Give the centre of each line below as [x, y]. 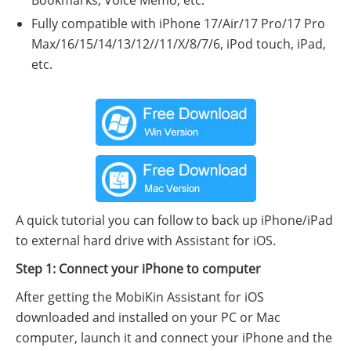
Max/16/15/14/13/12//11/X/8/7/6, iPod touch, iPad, [179, 43]
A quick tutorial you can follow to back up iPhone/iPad [174, 220]
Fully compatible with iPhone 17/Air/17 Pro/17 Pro [178, 23]
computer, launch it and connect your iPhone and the [174, 337]
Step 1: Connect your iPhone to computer [138, 268]
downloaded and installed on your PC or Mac [148, 317]
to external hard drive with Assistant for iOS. [146, 240]
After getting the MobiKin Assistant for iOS [140, 297]
